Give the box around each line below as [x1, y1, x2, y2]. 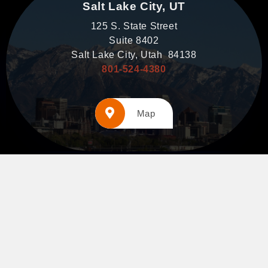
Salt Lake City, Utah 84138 [71, 50, 197, 60]
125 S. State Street [90, 21, 178, 32]
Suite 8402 [109, 35, 159, 46]
